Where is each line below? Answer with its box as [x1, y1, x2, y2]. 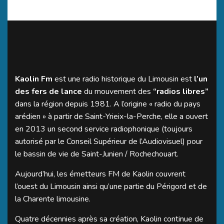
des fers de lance [15, 85, 82, 97]
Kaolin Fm [15, 73, 54, 84]
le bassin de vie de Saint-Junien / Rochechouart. [15, 148, 178, 159]
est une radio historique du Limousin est [54, 73, 194, 84]
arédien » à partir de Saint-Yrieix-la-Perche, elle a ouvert [15, 110, 208, 122]
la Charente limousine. [15, 193, 90, 204]
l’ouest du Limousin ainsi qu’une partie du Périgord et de [15, 180, 207, 192]
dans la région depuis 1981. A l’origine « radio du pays [15, 98, 200, 109]
